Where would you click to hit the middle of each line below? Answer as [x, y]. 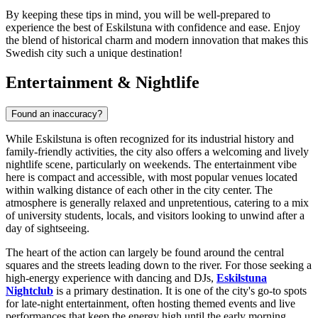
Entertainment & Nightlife [103, 83]
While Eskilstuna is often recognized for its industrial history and [150, 139]
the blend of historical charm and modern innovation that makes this [157, 40]
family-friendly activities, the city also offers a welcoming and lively [157, 152]
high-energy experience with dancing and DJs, [111, 278]
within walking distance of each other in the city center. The [139, 190]
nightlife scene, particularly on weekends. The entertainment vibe [151, 165]
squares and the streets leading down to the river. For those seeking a [159, 265]
